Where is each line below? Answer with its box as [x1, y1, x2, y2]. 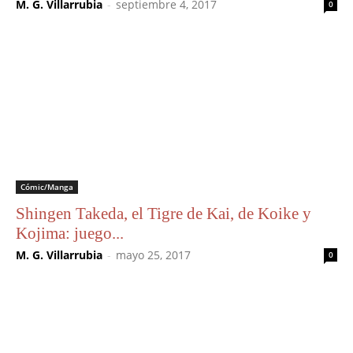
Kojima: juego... [16, 224, 124, 243]
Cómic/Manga [20, 181, 73, 193]
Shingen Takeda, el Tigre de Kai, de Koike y [16, 204, 311, 224]
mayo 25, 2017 [116, 247, 191, 263]
